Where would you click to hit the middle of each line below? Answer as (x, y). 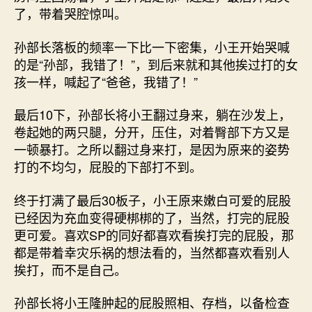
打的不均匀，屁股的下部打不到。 (108, 166)
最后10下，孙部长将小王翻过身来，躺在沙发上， (153, 114)
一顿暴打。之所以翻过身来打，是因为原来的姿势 (152, 149)
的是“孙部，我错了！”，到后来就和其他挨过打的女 (156, 64)
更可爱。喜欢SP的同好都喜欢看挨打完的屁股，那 (154, 234)
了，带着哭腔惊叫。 (70, 13)
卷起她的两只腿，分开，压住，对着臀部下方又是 (152, 132)
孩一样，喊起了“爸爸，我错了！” (106, 81)
